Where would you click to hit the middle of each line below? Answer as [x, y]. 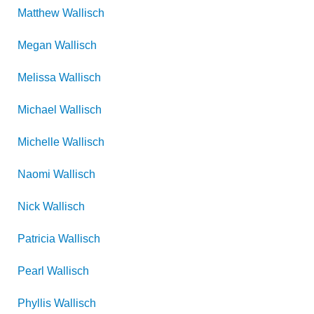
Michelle [39, 142]
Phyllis [34, 303]
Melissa [37, 77]
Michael [37, 110]
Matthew [39, 13]
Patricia [36, 239]
